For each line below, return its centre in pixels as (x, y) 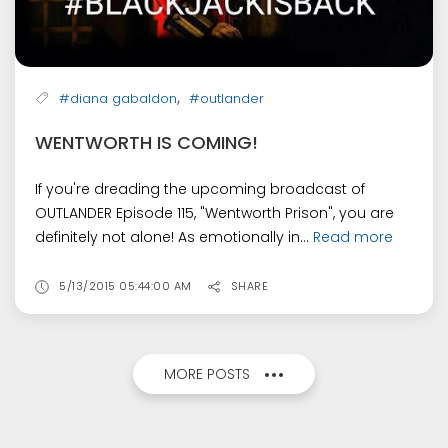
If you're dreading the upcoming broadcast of (200, 188)
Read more (353, 236)
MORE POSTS (207, 374)
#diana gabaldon (118, 98)
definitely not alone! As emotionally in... (174, 236)
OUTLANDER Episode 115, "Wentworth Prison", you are (214, 212)
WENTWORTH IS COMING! (146, 142)
